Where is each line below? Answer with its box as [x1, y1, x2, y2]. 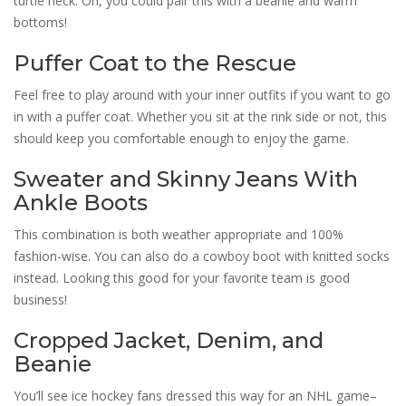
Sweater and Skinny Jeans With [14, 165, 358, 192]
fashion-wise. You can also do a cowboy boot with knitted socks [14, 246, 390, 265]
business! [14, 290, 67, 308]
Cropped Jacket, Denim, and [14, 326, 324, 353]
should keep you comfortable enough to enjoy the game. [14, 129, 349, 147]
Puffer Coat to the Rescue [14, 49, 296, 76]
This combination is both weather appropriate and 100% [14, 225, 343, 243]
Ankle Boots [14, 188, 148, 216]
